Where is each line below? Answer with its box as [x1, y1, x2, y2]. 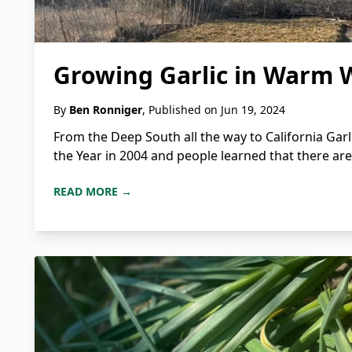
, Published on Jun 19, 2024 [142, 102, 285, 118]
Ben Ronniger [69, 102, 142, 118]
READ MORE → [53, 184, 132, 200]
